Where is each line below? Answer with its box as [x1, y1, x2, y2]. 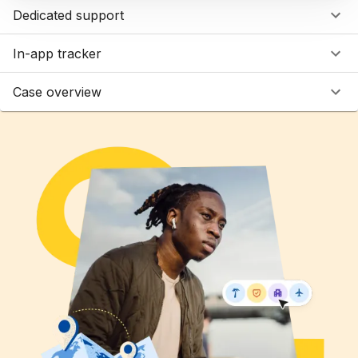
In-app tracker [13, 45, 101, 62]
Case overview [13, 83, 101, 100]
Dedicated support [13, 6, 124, 23]
